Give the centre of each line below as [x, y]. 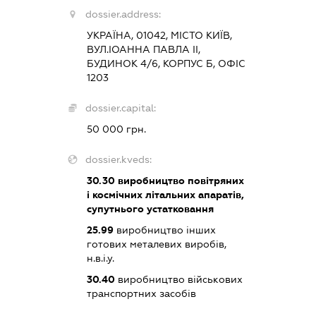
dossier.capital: [120, 108]
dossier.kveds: [118, 159]
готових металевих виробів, [156, 244]
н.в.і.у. [100, 258]
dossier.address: [123, 14]
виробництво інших [164, 230]
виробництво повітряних [179, 180]
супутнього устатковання [150, 208]
